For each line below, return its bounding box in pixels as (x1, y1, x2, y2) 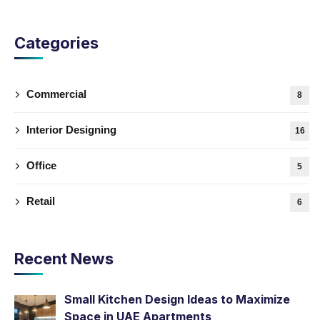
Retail (26, 194, 55, 207)
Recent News (14, 249, 114, 268)
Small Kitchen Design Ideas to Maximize (64, 291, 290, 306)
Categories (14, 33, 99, 52)
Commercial (26, 87, 86, 100)
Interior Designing (26, 123, 116, 136)
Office (26, 159, 56, 171)
